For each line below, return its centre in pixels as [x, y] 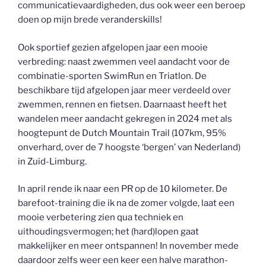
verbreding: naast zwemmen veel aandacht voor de [124, 61]
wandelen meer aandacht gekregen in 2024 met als [125, 118]
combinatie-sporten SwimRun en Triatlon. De [112, 76]
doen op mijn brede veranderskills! [90, 20]
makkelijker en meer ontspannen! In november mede [128, 246]
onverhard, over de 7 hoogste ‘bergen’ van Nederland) [129, 147]
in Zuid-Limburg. [52, 161]
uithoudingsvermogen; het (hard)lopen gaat [108, 232]
